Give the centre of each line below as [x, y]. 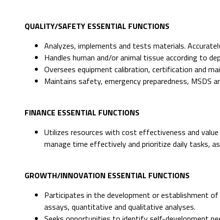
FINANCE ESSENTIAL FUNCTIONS [82, 113]
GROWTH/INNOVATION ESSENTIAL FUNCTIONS [107, 176]
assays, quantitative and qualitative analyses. [120, 207]
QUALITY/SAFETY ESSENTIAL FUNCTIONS [97, 26]
